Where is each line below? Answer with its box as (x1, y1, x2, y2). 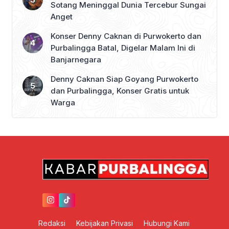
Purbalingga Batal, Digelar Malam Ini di (51, 43, 195, 53)
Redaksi (38, 219, 65, 228)
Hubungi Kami (143, 219, 190, 228)
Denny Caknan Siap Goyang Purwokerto (51, 74, 198, 84)
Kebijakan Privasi (76, 219, 133, 228)
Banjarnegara (51, 55, 101, 65)
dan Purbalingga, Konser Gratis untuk (51, 86, 189, 96)
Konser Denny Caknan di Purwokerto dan (51, 31, 201, 41)
